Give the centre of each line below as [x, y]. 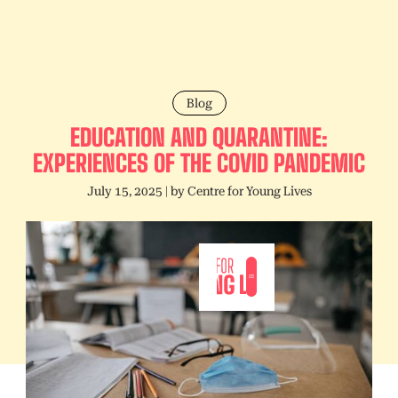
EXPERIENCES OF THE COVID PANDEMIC [199, 163]
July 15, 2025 [124, 191]
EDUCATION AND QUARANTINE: [199, 137]
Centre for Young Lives [249, 191]
